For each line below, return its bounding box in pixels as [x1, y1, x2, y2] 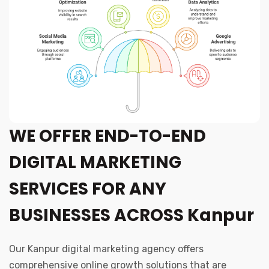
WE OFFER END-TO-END [9, 124, 206, 148]
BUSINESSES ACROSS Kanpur [9, 204, 254, 228]
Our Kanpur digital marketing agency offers [9, 243, 204, 255]
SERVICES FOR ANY [9, 177, 166, 201]
